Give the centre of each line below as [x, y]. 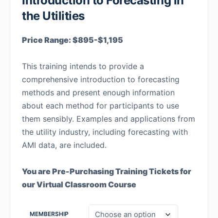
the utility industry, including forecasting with [105, 132]
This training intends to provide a [83, 66]
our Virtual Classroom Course [79, 184]
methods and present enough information [98, 92]
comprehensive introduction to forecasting [101, 79]
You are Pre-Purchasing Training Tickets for [107, 171]
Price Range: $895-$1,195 [73, 40]
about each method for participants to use [100, 105]
